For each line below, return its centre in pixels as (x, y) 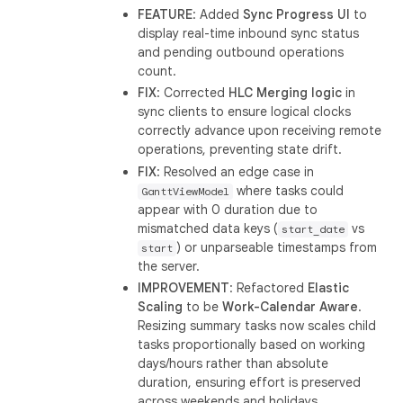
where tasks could (289, 190)
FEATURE (166, 14)
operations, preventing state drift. (240, 149)
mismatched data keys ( (208, 228)
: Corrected (193, 93)
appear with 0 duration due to (228, 209)
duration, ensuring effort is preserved (250, 382)
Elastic (329, 288)
